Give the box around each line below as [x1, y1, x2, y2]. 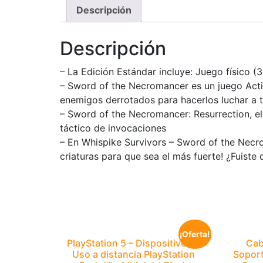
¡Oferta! [180, 230, 210, 240]
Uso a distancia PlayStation [72, 248, 195, 261]
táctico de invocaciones [60, 122, 166, 134]
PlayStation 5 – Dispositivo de [67, 237, 201, 249]
